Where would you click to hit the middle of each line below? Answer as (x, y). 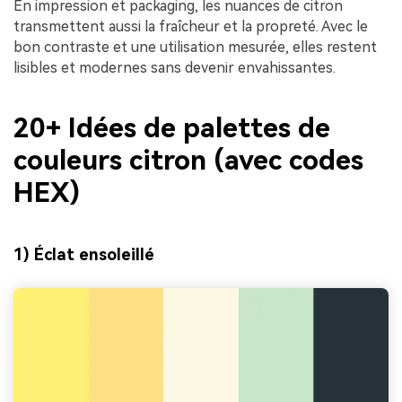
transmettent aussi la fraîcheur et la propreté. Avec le (191, 26)
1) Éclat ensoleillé (84, 254)
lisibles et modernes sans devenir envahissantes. (175, 67)
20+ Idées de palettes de (172, 128)
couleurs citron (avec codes (188, 161)
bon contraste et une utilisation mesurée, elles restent (195, 47)
